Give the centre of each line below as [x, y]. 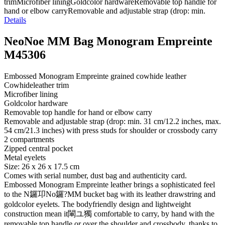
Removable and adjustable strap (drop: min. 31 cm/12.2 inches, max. [113, 121]
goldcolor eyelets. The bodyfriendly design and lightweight [97, 204]
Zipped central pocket [38, 148]
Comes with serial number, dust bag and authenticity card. [95, 175]
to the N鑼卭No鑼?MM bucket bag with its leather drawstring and [110, 194]
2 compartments [29, 139]
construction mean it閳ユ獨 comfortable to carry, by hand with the [109, 213]
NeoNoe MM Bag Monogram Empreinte [108, 41]
